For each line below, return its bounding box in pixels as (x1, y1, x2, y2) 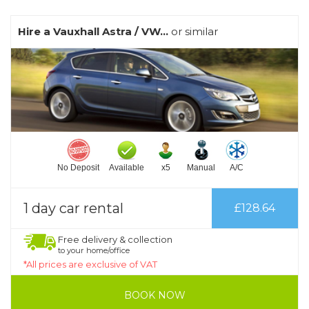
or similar (168, 25, 218, 38)
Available (109, 162, 144, 172)
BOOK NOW (123, 288, 186, 301)
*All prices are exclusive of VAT (23, 258, 157, 270)
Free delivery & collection (58, 233, 172, 245)
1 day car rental (23, 199, 123, 217)
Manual (187, 162, 215, 172)
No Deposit (57, 162, 99, 172)
